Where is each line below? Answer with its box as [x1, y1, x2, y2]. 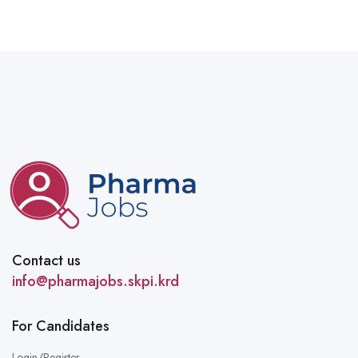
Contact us [12, 249, 81, 271]
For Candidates [12, 315, 109, 336]
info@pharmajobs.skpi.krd [12, 270, 179, 292]
